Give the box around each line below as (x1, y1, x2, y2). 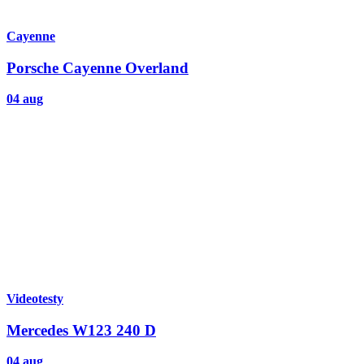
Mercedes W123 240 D (6, 321, 156, 339)
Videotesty (6, 292, 63, 306)
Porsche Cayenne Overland (6, 58, 188, 76)
